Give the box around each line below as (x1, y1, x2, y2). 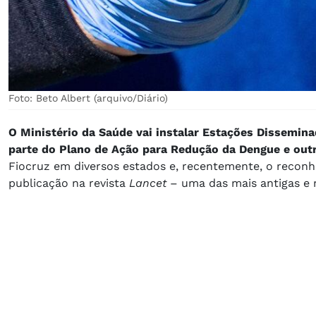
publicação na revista (8, 176, 129, 190)
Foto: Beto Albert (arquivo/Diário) (8, 92, 168, 104)
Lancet (129, 176, 166, 190)
